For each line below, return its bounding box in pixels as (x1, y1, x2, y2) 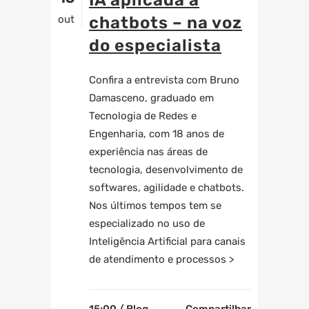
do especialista (89, 36, 221, 56)
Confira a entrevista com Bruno (89, 74, 239, 87)
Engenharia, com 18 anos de (89, 128, 224, 141)
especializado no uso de (89, 217, 205, 230)
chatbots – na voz (89, 13, 242, 33)
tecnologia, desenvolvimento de (89, 163, 243, 177)
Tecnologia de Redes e (89, 110, 197, 123)
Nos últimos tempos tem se (89, 199, 221, 212)
